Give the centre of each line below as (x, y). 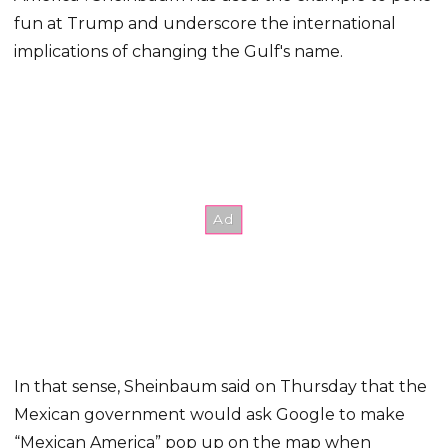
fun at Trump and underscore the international (205, 23)
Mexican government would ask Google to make (210, 415)
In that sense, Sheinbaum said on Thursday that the (221, 387)
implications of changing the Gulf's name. (179, 51)
